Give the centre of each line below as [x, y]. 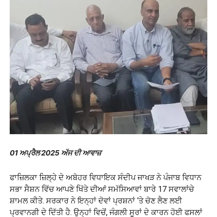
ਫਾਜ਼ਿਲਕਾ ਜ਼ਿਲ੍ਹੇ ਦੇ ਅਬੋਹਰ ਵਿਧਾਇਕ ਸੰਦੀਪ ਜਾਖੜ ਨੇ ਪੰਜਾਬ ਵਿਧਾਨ [106, 178]
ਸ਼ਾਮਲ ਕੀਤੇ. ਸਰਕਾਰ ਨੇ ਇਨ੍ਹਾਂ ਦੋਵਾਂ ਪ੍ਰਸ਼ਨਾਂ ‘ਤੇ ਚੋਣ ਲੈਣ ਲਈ [96, 201]
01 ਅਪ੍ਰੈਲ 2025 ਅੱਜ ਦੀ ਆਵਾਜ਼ [55, 153]
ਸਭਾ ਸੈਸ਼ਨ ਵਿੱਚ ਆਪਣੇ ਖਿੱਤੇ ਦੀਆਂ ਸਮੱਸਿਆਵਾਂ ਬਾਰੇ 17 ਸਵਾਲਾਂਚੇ [102, 189]
